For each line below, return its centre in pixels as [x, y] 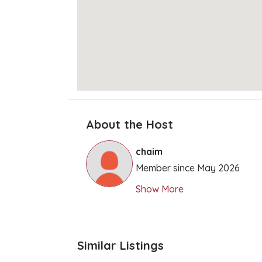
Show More [160, 189]
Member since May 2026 [188, 168]
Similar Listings [120, 245]
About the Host [130, 124]
